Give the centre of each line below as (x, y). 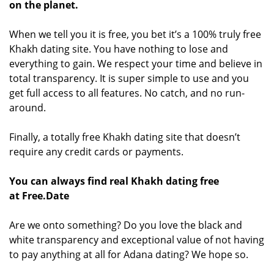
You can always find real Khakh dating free (114, 181)
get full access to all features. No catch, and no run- (127, 93)
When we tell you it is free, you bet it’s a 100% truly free (135, 34)
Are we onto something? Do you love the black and (126, 225)
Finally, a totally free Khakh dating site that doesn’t (125, 137)
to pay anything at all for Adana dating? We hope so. (129, 254)
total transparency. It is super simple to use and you (129, 78)
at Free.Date (39, 195)
